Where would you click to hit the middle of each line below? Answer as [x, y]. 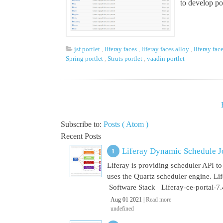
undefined [122, 209]
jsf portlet [88, 49]
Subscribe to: [82, 124]
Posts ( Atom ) [126, 124]
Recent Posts [81, 136]
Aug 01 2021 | [128, 200]
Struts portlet [126, 58]
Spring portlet [85, 58]
